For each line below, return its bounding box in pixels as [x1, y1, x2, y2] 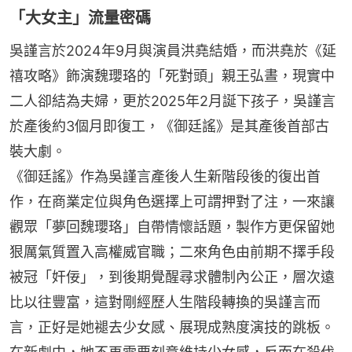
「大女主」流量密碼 [9, 9, 151, 28]
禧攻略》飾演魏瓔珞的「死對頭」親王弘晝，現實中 [9, 68, 335, 85]
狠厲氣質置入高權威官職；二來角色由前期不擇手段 [9, 244, 335, 261]
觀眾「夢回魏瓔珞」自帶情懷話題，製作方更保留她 [9, 218, 335, 236]
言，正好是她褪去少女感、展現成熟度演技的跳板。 [9, 319, 335, 336]
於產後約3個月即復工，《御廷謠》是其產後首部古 [9, 118, 329, 135]
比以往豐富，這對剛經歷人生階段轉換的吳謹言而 [9, 294, 321, 311]
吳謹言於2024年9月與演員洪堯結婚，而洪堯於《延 [9, 42, 336, 60]
